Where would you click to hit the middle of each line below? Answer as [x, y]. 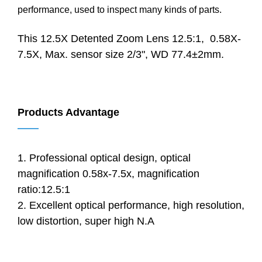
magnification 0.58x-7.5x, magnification [108, 173]
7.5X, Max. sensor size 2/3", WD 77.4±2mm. [121, 54]
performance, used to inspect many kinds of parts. [120, 9]
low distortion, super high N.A [86, 221]
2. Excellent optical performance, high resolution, [131, 205]
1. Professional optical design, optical [104, 158]
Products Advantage [68, 112]
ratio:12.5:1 [44, 189]
